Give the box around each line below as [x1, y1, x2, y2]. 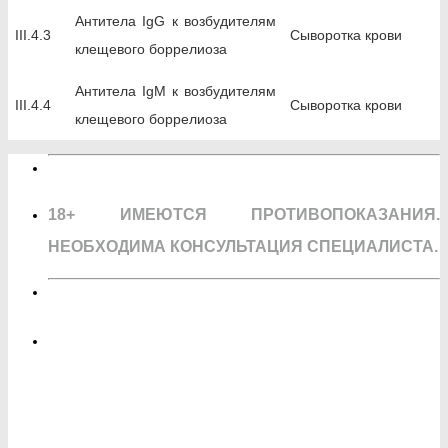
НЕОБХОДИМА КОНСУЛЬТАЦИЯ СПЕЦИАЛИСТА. [48, 237, 438, 256]
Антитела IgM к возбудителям [75, 82, 276, 99]
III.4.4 [15, 96, 51, 113]
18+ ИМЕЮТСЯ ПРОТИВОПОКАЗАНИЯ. [48, 205, 440, 224]
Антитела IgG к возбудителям [75, 12, 276, 29]
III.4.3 [15, 26, 51, 43]
